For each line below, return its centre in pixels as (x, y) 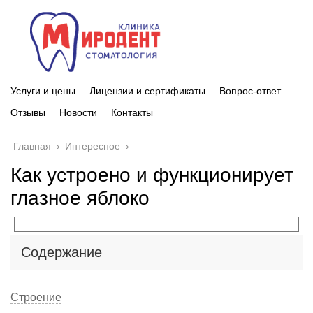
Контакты (132, 112)
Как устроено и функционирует (152, 175)
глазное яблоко (80, 198)
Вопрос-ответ (250, 90)
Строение (36, 297)
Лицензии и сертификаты (147, 90)
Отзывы (28, 112)
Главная (32, 146)
